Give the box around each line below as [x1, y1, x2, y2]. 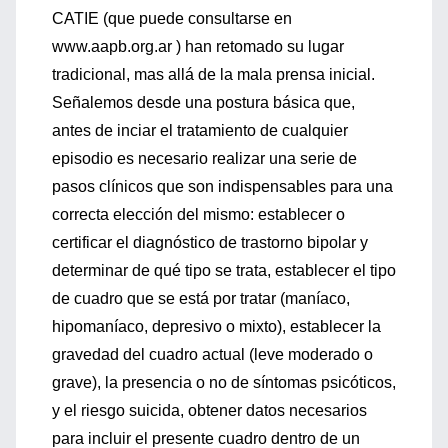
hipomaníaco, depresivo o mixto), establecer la [52, 318, 381, 335]
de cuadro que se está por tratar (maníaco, [52, 290, 350, 307]
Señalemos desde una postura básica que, [52, 94, 355, 111]
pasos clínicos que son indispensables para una [52, 178, 393, 195]
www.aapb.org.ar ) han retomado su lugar [52, 38, 344, 55]
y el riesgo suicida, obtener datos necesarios [52, 402, 367, 419]
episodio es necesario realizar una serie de [52, 150, 357, 167]
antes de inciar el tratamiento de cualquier [52, 122, 348, 139]
